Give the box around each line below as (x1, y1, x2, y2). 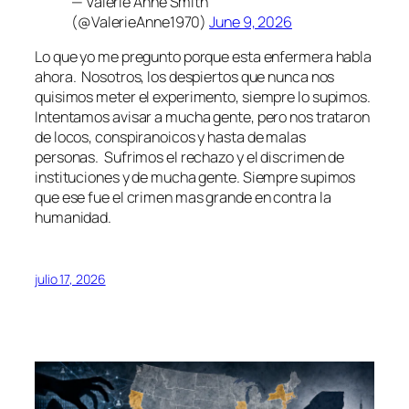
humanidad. (35, 207, 112, 228)
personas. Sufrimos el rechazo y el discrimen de (35, 147, 345, 168)
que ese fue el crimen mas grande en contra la (35, 187, 331, 208)
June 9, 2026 (209, 12, 292, 33)
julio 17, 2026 (35, 269, 106, 288)
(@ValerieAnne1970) (71, 12, 210, 33)
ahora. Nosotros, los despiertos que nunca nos (35, 67, 335, 88)
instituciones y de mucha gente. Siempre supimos (35, 167, 356, 188)
